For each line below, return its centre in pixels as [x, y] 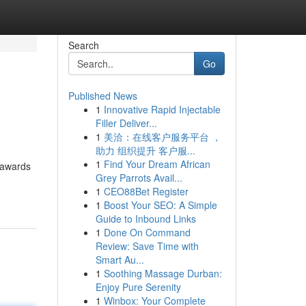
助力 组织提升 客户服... [145, 150]
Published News [102, 96]
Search [83, 45]
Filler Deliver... [126, 123]
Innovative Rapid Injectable [162, 109]
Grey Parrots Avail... [139, 178]
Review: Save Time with [147, 246]
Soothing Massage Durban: [163, 273]
